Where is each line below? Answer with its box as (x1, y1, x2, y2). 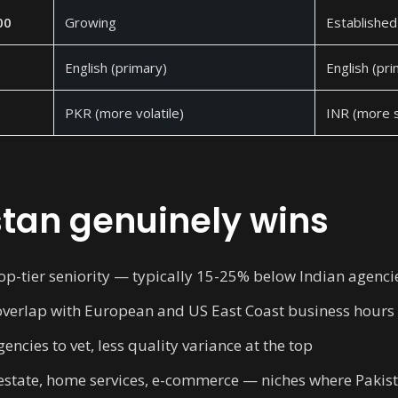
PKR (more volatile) (65, 104, 184, 122)
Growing (65, 13, 116, 31)
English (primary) (65, 59, 167, 76)
